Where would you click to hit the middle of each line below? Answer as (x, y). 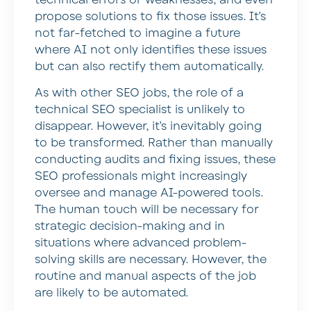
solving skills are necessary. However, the (151, 260)
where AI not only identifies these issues (151, 50)
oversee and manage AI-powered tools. (149, 193)
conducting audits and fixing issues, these (155, 160)
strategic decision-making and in (130, 227)
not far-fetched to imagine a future (137, 33)
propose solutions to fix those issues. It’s (150, 16)
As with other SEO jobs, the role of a (139, 93)
